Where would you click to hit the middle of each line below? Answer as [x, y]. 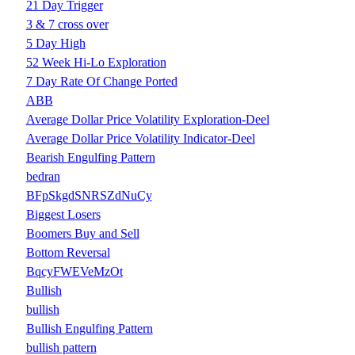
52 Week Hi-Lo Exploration [96, 63]
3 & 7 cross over [67, 25]
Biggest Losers [63, 215]
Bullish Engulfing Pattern [89, 329]
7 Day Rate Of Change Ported [101, 82]
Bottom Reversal [68, 253]
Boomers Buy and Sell [82, 234]
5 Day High [55, 44]
